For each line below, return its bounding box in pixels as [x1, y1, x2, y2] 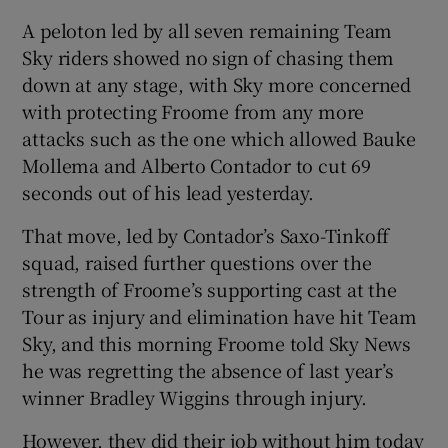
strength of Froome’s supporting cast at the [22, 275, 397, 302]
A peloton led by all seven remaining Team [22, 16, 393, 43]
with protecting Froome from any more [22, 97, 365, 124]
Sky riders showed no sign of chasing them [22, 43, 395, 70]
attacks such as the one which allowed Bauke [22, 124, 416, 151]
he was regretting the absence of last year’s [22, 356, 394, 383]
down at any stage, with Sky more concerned [22, 70, 412, 97]
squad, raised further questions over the [22, 248, 372, 275]
